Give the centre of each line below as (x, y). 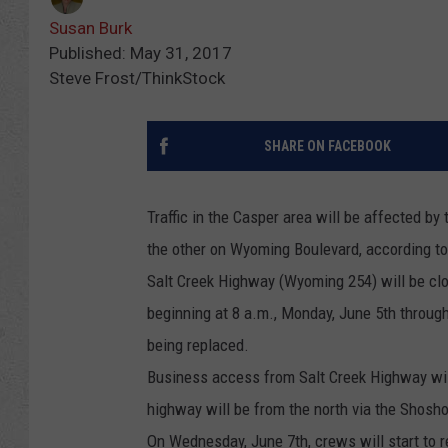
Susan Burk (90, 28)
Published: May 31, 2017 (140, 53)
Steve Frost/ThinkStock (137, 78)
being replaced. (198, 345)
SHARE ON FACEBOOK (327, 146)
